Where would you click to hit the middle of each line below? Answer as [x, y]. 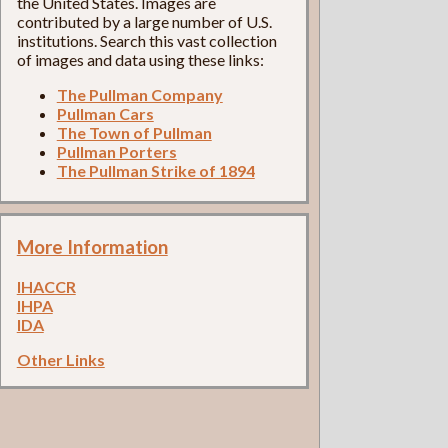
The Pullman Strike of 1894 [155, 171]
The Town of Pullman [134, 133]
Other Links [60, 359]
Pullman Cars [105, 114]
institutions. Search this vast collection [146, 41]
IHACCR [46, 286]
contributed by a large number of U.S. [144, 22]
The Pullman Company [139, 95]
